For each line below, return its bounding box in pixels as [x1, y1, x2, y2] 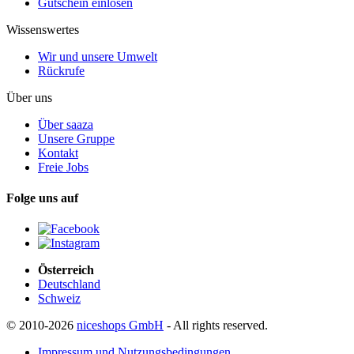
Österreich [38, 263, 94, 277]
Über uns [6, 90, 52, 104]
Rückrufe [38, 63, 85, 77]
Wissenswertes [6, 22, 79, 36]
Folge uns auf [6, 190, 78, 205]
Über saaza [38, 117, 93, 131]
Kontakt [38, 145, 78, 160]
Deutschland [38, 277, 100, 292]
